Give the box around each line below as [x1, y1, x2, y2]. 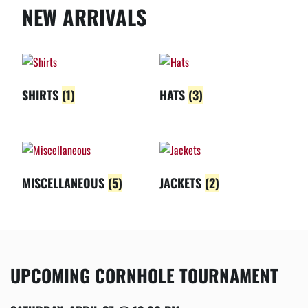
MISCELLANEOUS [22, 173, 108, 192]
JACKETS [159, 173, 205, 192]
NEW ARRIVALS [22, 1, 146, 32]
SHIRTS [22, 86, 62, 104]
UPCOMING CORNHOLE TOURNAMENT [10, 261, 278, 289]
